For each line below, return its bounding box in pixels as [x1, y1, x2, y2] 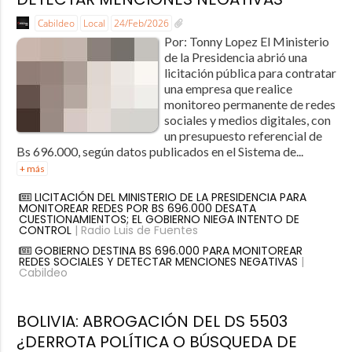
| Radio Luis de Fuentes [71, 222, 198, 239]
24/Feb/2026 [113, 16, 169, 30]
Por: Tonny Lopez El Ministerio [163, 34, 329, 49]
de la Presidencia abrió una [163, 49, 307, 65]
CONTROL [18, 222, 71, 239]
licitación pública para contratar [163, 65, 336, 81]
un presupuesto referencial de [163, 128, 322, 144]
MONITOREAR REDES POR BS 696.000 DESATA [18, 200, 256, 217]
